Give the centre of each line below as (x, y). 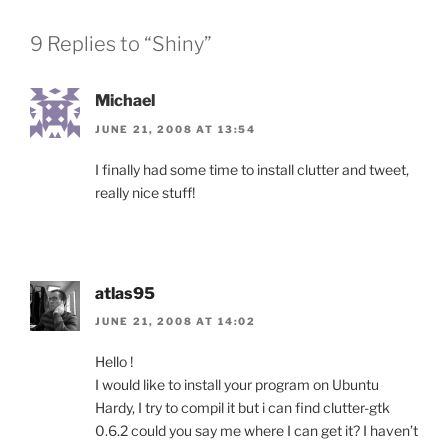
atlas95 (125, 293)
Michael (125, 101)
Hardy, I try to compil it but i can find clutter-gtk (242, 408)
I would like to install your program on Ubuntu (237, 385)
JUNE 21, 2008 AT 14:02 (175, 321)
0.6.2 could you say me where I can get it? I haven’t (256, 431)
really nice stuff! (145, 192)
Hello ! (114, 362)
